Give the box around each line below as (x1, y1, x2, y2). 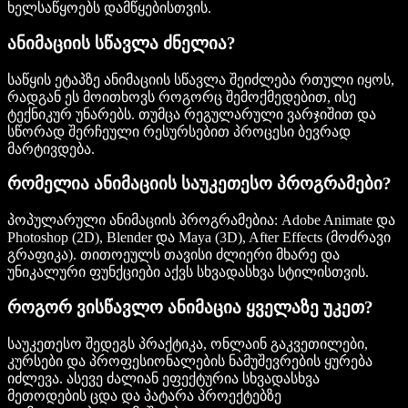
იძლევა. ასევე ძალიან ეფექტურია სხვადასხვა (7, 370, 320, 386)
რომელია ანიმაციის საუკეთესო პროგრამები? (7, 174, 392, 194)
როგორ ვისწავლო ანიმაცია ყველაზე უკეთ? (7, 297, 373, 317)
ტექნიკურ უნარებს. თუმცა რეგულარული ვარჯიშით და (7, 106, 376, 122)
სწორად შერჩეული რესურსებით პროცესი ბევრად (7, 123, 351, 139)
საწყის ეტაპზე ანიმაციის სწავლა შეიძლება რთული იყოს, (7, 71, 394, 87)
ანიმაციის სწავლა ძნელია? (7, 33, 236, 53)
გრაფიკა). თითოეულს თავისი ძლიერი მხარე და (7, 247, 340, 263)
